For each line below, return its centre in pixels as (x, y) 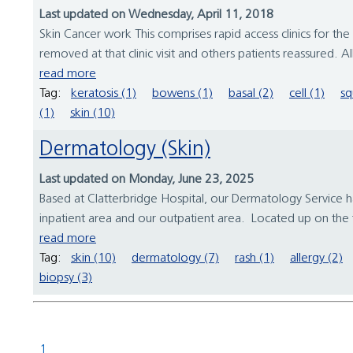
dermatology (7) (175, 259)
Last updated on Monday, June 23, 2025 (147, 180)
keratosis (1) (104, 94)
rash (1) (255, 259)
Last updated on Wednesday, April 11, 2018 (156, 15)
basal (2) (251, 94)
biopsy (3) (66, 279)
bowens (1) (182, 94)
